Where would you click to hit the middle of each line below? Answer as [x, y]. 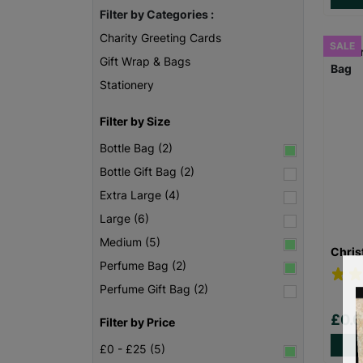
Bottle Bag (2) [136, 147]
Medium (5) [130, 241]
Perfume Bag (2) [143, 265]
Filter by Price [137, 322]
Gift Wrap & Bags [145, 61]
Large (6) [124, 218]
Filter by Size [135, 121]
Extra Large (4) [140, 194]
